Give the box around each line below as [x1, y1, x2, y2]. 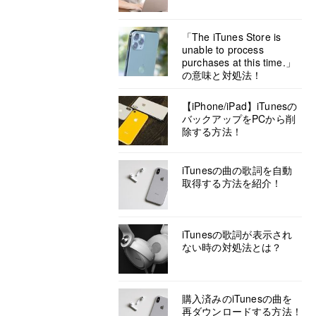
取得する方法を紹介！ [182, 176, 282, 190]
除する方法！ [182, 124, 242, 138]
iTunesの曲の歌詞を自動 [182, 163, 293, 177]
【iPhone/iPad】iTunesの [182, 99, 298, 113]
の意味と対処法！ [182, 68, 262, 82]
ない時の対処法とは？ [182, 240, 282, 254]
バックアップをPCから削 [182, 111, 296, 126]
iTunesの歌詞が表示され [182, 227, 293, 241]
